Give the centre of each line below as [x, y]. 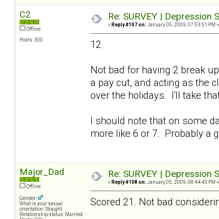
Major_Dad [42, 172]
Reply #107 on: [129, 24]
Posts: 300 [31, 40]
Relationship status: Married [51, 214]
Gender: [29, 198]
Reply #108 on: [129, 182]
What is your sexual [41, 203]
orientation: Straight [41, 209]
